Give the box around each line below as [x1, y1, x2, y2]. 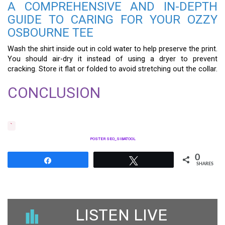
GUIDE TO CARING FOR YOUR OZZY [8, 13, 217, 27]
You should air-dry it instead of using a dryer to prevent [8, 55, 217, 63]
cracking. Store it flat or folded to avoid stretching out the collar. [8, 65, 217, 73]
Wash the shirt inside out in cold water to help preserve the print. [8, 45, 217, 53]
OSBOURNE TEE [8, 26, 93, 40]
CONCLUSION [8, 84, 100, 101]
